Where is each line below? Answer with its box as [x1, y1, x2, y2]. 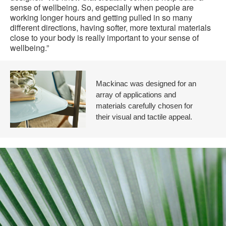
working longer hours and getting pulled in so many [10, 12, 192, 24]
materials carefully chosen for [96, 101, 193, 110]
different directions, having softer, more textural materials [10, 22, 211, 34]
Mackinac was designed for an [96, 79, 196, 88]
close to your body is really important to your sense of [10, 32, 199, 44]
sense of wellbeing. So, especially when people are [10, 2, 194, 14]
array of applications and [96, 90, 176, 99]
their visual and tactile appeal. [96, 112, 192, 122]
